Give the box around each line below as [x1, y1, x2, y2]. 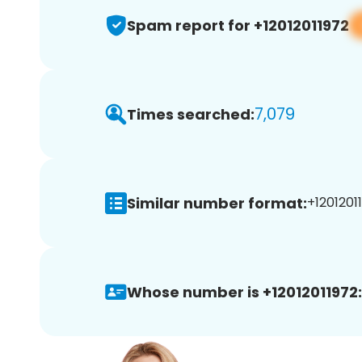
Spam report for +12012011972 [127, 15, 349, 36]
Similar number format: [127, 192, 307, 213]
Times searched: [127, 103, 255, 124]
